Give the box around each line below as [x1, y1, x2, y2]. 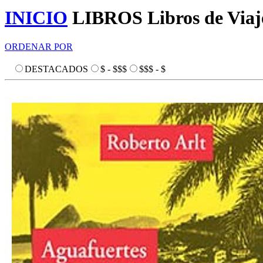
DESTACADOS [25, 63, 88, 74]
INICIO [5, 7, 68, 29]
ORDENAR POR [5, 41, 73, 52]
